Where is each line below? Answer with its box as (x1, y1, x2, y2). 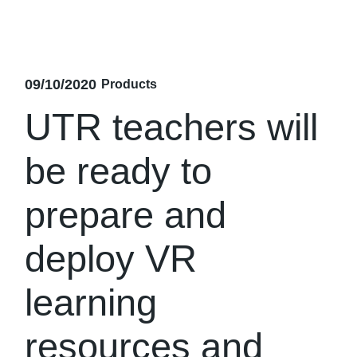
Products (101, 77, 158, 92)
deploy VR (25, 237, 198, 280)
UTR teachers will (25, 106, 319, 148)
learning (25, 281, 158, 324)
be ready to (25, 150, 213, 192)
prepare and (25, 194, 227, 236)
